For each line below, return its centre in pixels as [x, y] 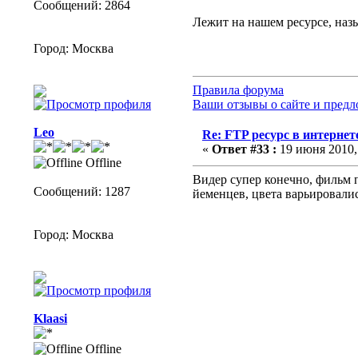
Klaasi [50, 319]
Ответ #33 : [244, 149]
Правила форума [238, 90]
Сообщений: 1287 [82, 192]
